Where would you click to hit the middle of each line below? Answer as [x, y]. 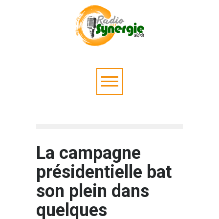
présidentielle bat [104, 172]
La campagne [88, 153]
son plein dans [93, 191]
